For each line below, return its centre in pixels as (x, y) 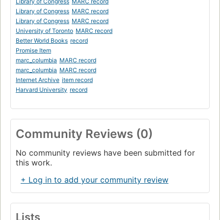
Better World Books (42, 40)
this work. (34, 162)
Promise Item (33, 50)
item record (77, 80)
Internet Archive (38, 80)
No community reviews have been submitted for (105, 152)
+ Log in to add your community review (95, 179)
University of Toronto (44, 30)
